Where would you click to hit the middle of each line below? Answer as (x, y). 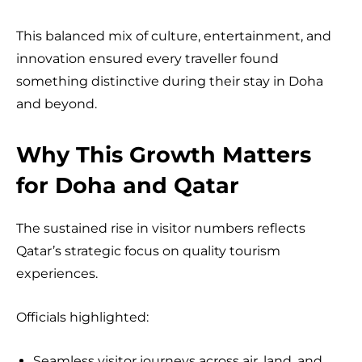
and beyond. (57, 103)
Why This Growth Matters (164, 154)
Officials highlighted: (82, 317)
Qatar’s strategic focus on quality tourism (148, 250)
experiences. (57, 273)
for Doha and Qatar (128, 185)
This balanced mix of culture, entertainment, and (174, 36)
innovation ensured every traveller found (147, 58)
